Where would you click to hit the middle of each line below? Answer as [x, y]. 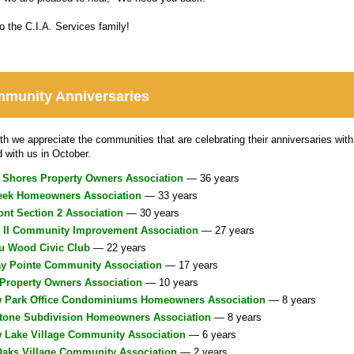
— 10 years [170, 282]
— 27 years [228, 230]
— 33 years [171, 195]
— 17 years [190, 265]
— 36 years [213, 178]
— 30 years [153, 213]
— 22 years [120, 247]
